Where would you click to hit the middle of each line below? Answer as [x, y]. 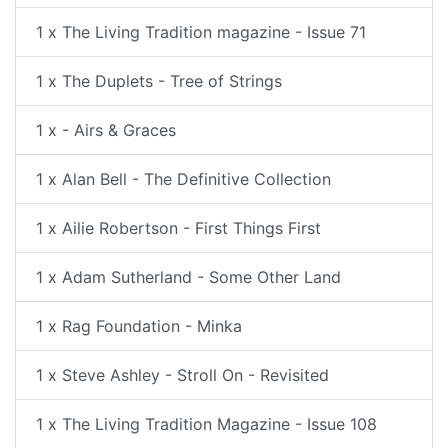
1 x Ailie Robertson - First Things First [178, 228]
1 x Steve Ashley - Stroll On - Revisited [182, 375]
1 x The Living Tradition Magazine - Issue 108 [206, 424]
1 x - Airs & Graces [106, 130]
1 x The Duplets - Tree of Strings [159, 81]
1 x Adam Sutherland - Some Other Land [188, 277]
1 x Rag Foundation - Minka [139, 326]
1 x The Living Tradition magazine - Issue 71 [201, 32]
